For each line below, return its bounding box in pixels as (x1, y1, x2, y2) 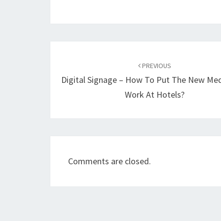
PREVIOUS (141, 61, 172, 70)
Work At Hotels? (125, 89, 185, 100)
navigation (50, 59, 118, 76)
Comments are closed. (68, 155, 151, 167)
